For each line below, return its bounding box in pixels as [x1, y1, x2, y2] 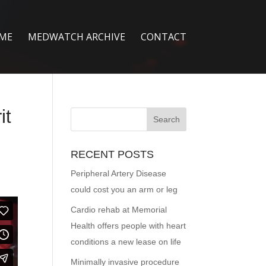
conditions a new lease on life [71, 237, 182, 246]
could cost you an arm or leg [71, 185, 178, 194]
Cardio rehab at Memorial [71, 205, 167, 214]
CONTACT [140, 30, 186, 43]
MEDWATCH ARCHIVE [27, 30, 125, 43]
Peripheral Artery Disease [71, 169, 167, 178]
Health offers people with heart [71, 221, 186, 230]
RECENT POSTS [71, 148, 154, 160]
